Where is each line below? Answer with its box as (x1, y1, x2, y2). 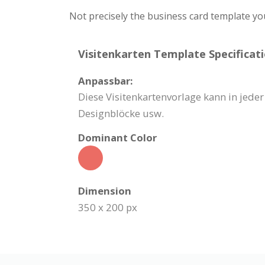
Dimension (78, 183, 131, 198)
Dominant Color (78, 130, 157, 144)
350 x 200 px (78, 200, 137, 214)
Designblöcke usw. (78, 106, 164, 120)
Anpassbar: (78, 73, 133, 88)
